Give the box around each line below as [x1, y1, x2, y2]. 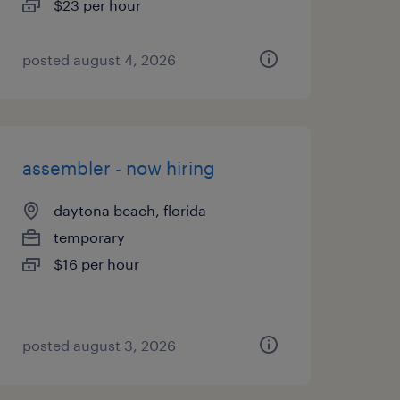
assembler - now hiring [21, 157, 215, 179]
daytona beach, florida [53, 202, 206, 219]
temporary [53, 229, 125, 246]
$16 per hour [53, 255, 139, 272]
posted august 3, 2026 [21, 337, 176, 354]
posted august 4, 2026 [21, 51, 176, 68]
